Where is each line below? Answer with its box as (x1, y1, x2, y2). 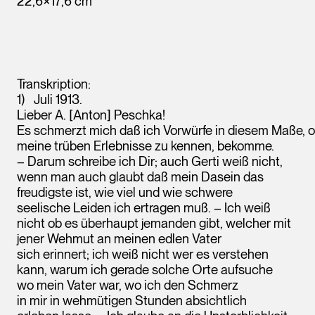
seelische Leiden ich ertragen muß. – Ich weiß (17, 200, 271, 215)
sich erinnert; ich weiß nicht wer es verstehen (17, 246, 269, 262)
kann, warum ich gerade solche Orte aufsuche (17, 262, 273, 277)
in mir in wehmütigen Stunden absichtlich (17, 292, 247, 308)
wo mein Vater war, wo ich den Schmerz (17, 277, 238, 292)
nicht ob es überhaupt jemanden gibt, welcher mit (17, 215, 291, 231)
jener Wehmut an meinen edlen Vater (17, 231, 221, 246)
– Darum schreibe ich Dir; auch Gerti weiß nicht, (17, 153, 283, 169)
